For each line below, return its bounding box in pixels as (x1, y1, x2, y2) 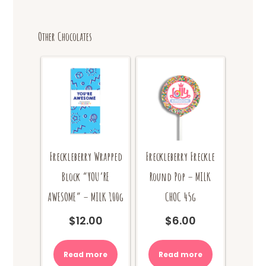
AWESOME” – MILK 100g (47, 189, 123, 204)
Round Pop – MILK (150, 169, 211, 184)
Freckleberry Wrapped (49, 148, 122, 164)
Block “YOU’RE (62, 169, 110, 184)
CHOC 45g (164, 189, 196, 204)
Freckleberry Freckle (145, 148, 216, 164)
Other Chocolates (38, 28, 93, 44)
